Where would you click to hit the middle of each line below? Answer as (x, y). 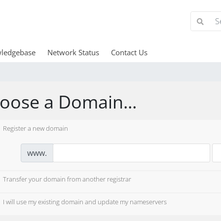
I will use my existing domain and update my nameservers (85, 202)
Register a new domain (36, 128)
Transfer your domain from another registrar (67, 179)
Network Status (73, 52)
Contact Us (129, 52)
